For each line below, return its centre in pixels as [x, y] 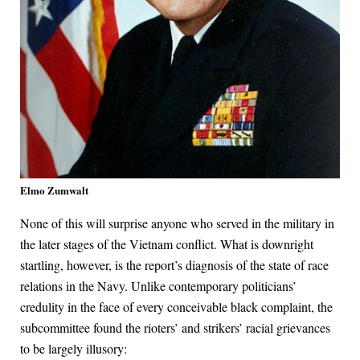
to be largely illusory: [74, 349]
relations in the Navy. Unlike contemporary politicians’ [158, 286]
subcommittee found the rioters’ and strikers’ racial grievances [175, 328]
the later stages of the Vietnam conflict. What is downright [167, 244]
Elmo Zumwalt [54, 190]
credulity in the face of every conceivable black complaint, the [176, 307]
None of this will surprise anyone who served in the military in [177, 223]
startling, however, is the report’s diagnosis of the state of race [174, 265]
